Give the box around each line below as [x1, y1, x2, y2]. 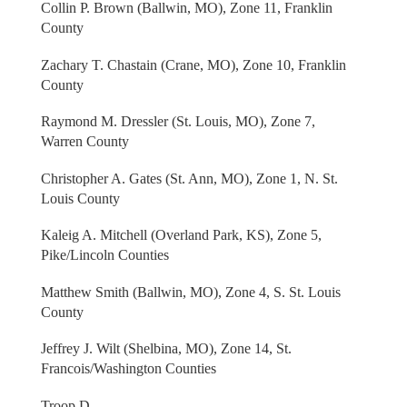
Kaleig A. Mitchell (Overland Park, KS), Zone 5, [40, 227, 322, 243]
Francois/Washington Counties [40, 361, 216, 377]
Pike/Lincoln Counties [40, 247, 169, 263]
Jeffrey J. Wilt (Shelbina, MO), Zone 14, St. [40, 341, 292, 357]
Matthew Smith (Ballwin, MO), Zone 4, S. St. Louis [40, 283, 341, 300]
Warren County [40, 134, 129, 150]
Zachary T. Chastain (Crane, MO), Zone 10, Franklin [40, 56, 346, 73]
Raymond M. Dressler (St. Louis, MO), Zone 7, [40, 114, 315, 130]
